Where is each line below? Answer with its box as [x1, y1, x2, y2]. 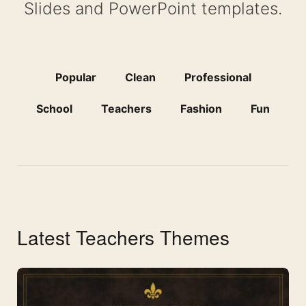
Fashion [180, 102, 222, 115]
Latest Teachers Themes [17, 223, 229, 251]
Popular [55, 70, 96, 84]
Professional [184, 70, 251, 84]
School [36, 102, 72, 115]
